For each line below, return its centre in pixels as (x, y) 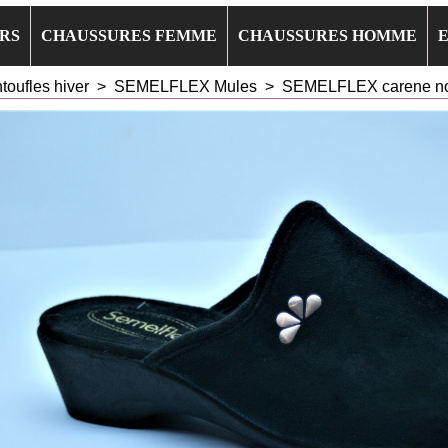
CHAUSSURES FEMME (129, 35)
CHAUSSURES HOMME (327, 35)
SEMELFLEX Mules (187, 86)
